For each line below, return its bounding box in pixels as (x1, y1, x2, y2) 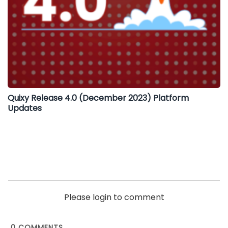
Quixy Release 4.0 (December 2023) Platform (8, 92, 189, 104)
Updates (8, 102, 42, 115)
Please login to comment (64, 191, 164, 204)
